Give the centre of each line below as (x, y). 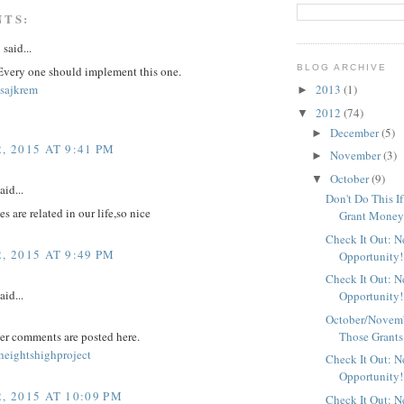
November (356, 156)
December (355, 132)
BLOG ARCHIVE (342, 68)
